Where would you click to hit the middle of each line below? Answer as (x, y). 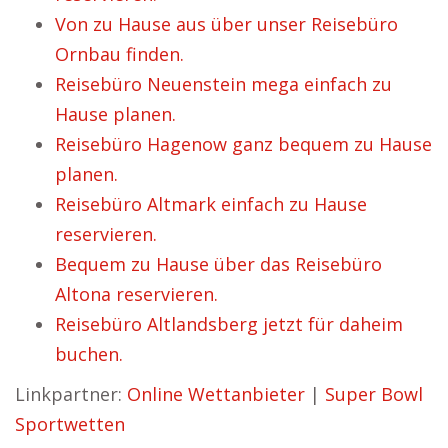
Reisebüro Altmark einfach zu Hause (211, 204)
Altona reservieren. (136, 294)
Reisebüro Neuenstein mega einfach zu (223, 84)
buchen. (89, 354)
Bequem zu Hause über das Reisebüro (218, 264)
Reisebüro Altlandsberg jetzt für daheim (229, 324)
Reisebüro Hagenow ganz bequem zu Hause (243, 144)
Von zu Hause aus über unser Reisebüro (226, 24)
